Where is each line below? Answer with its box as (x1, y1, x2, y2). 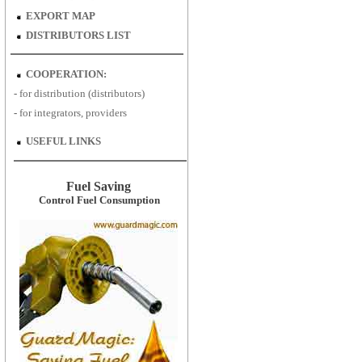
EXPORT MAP (25, 10, 95, 22)
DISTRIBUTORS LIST (25, 29, 131, 41)
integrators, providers (31, 107, 127, 119)
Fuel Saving (65, 179, 131, 193)
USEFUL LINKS (25, 135, 101, 147)
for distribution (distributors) (19, 87, 145, 99)
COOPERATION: (25, 68, 107, 80)
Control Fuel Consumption (39, 194, 160, 206)
